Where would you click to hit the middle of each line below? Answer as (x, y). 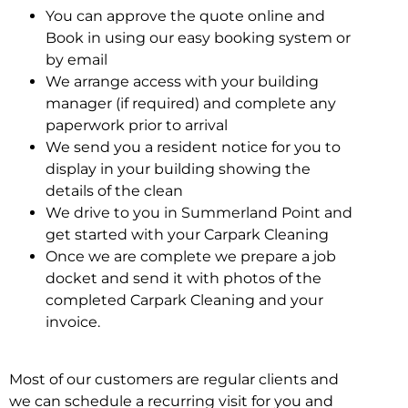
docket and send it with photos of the (184, 279)
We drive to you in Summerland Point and (199, 213)
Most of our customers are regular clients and (174, 379)
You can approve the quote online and (185, 16)
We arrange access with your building (182, 82)
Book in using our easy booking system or (198, 38)
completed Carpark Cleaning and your (184, 301)
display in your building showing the (178, 169)
